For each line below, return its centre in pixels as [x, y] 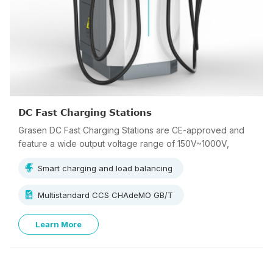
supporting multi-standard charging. [89, 157]
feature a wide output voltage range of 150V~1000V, [124, 144]
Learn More [58, 224]
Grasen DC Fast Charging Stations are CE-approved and [131, 130]
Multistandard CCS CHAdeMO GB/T [105, 195]
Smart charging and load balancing [105, 168]
